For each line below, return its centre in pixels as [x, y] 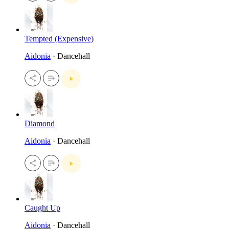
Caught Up [42, 208]
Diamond [40, 123]
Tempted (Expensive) [59, 39]
